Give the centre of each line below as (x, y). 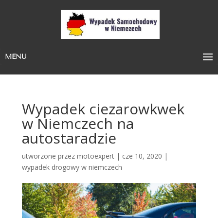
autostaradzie (69, 138)
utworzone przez (49, 156)
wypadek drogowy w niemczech (72, 167)
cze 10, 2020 (142, 156)
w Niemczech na (78, 123)
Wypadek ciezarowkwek (103, 109)
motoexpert (95, 156)
